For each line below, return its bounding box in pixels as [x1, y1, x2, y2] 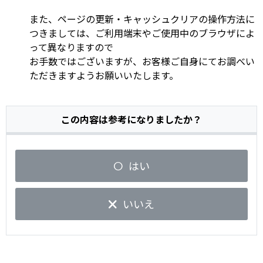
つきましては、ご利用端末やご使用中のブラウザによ [29, 26, 255, 41]
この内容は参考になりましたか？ [61, 112, 202, 127]
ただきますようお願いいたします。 [29, 68, 178, 83]
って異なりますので [29, 40, 113, 55]
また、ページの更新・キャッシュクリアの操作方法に [29, 12, 255, 26]
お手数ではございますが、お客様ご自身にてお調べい [29, 54, 255, 69]
